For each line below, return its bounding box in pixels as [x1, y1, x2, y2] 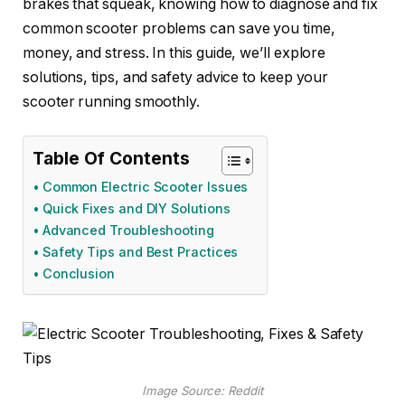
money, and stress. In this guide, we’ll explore [23, 43, 326, 61]
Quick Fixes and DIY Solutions [42, 201, 231, 217]
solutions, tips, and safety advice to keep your [23, 68, 329, 86]
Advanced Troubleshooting [42, 222, 214, 239]
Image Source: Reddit [142, 383, 263, 399]
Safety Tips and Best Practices [42, 244, 239, 260]
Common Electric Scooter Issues [42, 179, 249, 195]
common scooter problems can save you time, [23, 19, 335, 37]
